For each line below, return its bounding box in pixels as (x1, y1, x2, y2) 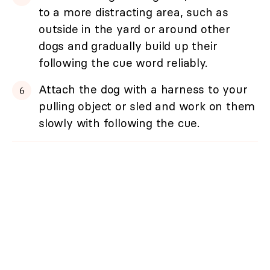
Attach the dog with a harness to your (39, 81, 248, 96)
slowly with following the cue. (39, 115, 200, 130)
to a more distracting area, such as (39, 4, 228, 19)
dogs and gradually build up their (39, 38, 218, 53)
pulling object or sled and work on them (39, 98, 256, 113)
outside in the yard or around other (39, 21, 230, 36)
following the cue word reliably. (39, 55, 207, 70)
